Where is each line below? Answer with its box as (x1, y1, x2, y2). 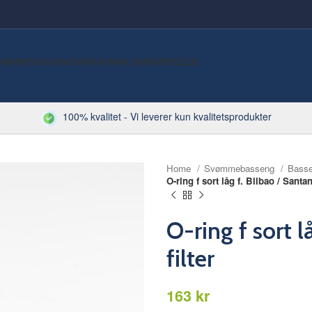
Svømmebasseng (204, 162, 277, 175)
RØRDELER (150, 56, 198, 68)
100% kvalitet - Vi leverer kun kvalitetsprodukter (57, 109, 272, 124)
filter (166, 243, 214, 273)
